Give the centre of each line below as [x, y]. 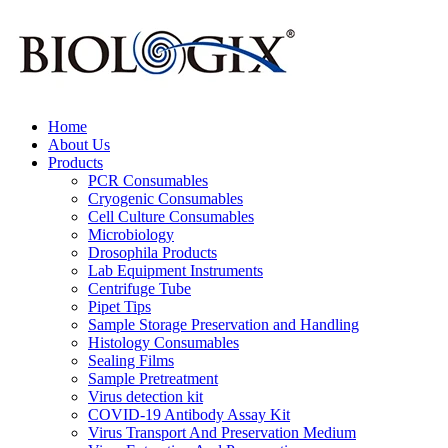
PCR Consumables [148, 180]
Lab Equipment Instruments [175, 270]
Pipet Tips [119, 306]
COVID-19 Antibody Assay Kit [189, 414]
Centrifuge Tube [139, 288]
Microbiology [131, 234]
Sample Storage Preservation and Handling [223, 324]
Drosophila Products [152, 252]
